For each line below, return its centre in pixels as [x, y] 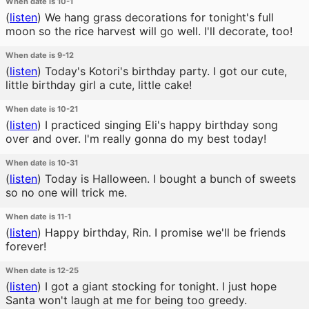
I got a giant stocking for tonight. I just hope [159, 286]
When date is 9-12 [40, 55]
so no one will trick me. [66, 192]
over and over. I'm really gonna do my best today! [136, 139]
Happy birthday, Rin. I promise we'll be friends [163, 232]
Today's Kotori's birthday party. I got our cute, [164, 71]
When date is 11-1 [38, 217]
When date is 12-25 [42, 270]
